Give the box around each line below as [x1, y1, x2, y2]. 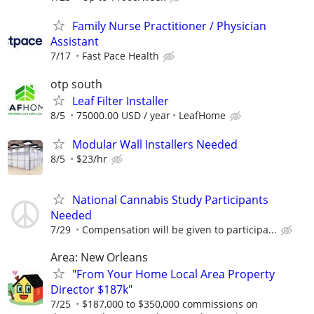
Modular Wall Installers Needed [72, 136, 238, 152]
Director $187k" [50, 282, 132, 298]
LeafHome [179, 108, 226, 122]
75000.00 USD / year [76, 108, 170, 122]
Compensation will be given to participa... [82, 222, 277, 236]
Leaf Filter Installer [72, 93, 169, 109]
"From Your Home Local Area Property [72, 266, 275, 282]
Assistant [50, 34, 99, 50]
